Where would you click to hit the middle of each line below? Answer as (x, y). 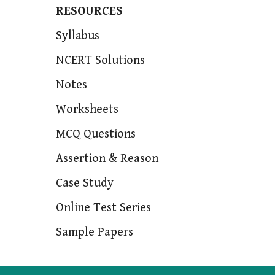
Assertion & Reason (107, 159)
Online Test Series (103, 208)
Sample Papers (94, 233)
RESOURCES (89, 12)
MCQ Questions (95, 134)
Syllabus (77, 36)
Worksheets (87, 110)
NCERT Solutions (100, 61)
